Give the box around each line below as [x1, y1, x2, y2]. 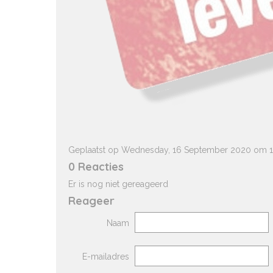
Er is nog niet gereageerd [68, 179, 168, 189]
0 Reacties [68, 160, 124, 174]
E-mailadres [82, 252, 129, 261]
